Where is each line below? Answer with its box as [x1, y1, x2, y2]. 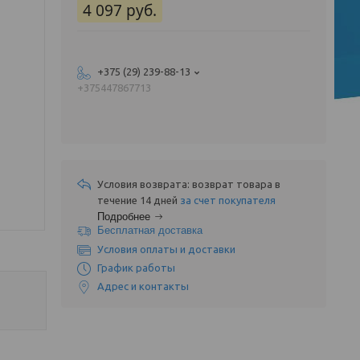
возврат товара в [192, 178, 280, 190]
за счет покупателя [180, 194, 276, 206]
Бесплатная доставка [97, 224, 202, 236]
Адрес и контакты [97, 280, 189, 292]
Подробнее [97, 211, 150, 223]
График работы [97, 262, 175, 273]
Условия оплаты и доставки [97, 243, 235, 255]
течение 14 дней [97, 194, 180, 206]
